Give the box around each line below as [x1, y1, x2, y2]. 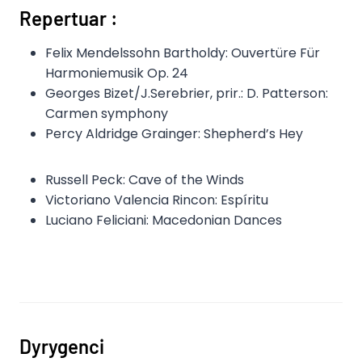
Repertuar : [19, 6, 118, 31]
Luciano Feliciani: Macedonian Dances [45, 211, 282, 230]
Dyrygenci [19, 335, 104, 359]
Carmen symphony [45, 104, 168, 124]
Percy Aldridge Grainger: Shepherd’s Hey [45, 124, 303, 144]
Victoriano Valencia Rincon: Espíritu [45, 191, 268, 210]
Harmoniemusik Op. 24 [45, 64, 188, 83]
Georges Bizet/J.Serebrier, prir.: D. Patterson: [45, 84, 328, 103]
